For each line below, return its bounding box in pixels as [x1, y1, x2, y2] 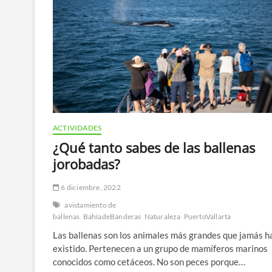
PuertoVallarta [183, 211, 231, 221]
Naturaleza [144, 211, 181, 221]
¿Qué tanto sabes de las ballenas [53, 138, 255, 157]
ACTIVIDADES [53, 123, 102, 132]
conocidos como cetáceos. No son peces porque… [53, 256, 245, 267]
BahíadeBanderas [83, 211, 141, 221]
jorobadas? [53, 154, 120, 173]
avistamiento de [64, 200, 117, 209]
